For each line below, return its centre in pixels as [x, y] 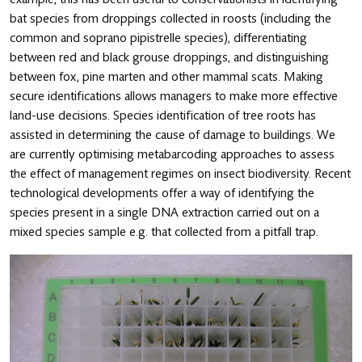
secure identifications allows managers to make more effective [174, 96]
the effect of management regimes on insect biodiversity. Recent [180, 174]
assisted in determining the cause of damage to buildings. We [173, 135]
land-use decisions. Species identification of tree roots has [163, 116]
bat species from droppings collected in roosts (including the [170, 19]
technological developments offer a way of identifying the [162, 193]
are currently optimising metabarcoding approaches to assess [172, 154]
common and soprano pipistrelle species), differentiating [158, 38]
